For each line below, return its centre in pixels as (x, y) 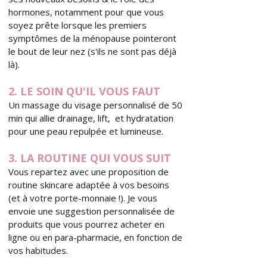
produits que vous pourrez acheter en (86, 224)
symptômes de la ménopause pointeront (92, 38)
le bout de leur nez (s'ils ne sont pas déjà (92, 51)
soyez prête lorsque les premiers (77, 25)
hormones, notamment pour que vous (86, 12)
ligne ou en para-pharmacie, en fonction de (95, 237)
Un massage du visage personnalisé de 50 (95, 105)
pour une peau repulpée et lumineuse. (86, 131)
